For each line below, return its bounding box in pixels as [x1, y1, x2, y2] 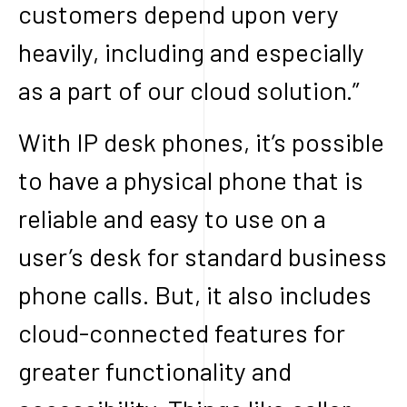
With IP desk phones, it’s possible [18, 125, 384, 157]
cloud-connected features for [18, 316, 345, 348]
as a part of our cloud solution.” [18, 74, 359, 105]
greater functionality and [18, 354, 292, 386]
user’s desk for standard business [18, 240, 387, 272]
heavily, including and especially [18, 35, 364, 67]
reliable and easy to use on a [18, 202, 326, 233]
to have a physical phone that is [18, 164, 363, 195]
